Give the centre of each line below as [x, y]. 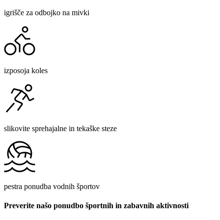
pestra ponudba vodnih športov [52, 186]
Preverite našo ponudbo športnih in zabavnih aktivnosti [96, 206]
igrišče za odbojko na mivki [47, 12]
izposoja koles [26, 70]
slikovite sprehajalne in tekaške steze [60, 128]
